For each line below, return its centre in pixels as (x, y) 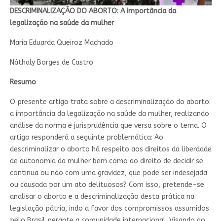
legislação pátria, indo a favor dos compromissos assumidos (109, 208)
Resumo (23, 82)
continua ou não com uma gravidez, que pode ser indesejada (108, 173)
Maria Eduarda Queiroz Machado (61, 42)
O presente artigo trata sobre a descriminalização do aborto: (110, 102)
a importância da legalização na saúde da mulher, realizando (109, 113)
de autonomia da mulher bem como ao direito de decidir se (106, 161)
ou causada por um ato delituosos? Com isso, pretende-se (107, 184)
